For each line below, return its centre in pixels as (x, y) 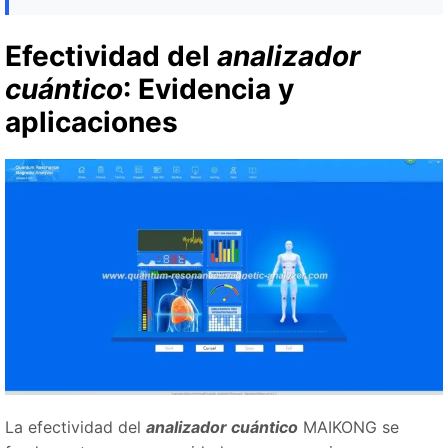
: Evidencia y (208, 89)
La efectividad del (75, 427)
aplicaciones (91, 122)
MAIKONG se (348, 427)
